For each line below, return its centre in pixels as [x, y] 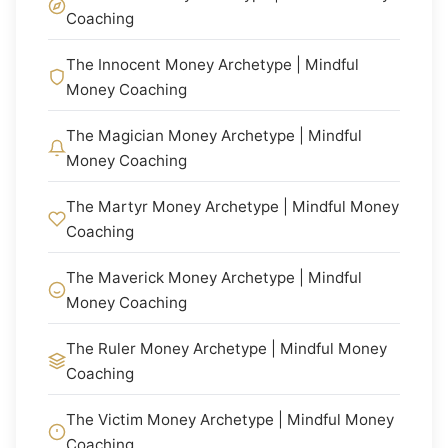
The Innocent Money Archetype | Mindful [212, 64]
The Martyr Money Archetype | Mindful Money [232, 206]
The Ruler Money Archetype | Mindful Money [226, 348]
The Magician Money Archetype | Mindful [214, 135]
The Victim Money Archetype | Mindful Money [230, 419]
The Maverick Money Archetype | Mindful [214, 277]
